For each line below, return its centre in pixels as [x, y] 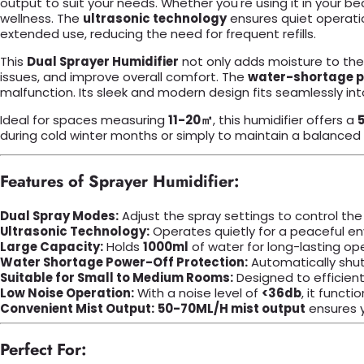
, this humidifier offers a [285, 119]
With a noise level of [198, 293]
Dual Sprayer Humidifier [103, 61]
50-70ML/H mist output [232, 309]
